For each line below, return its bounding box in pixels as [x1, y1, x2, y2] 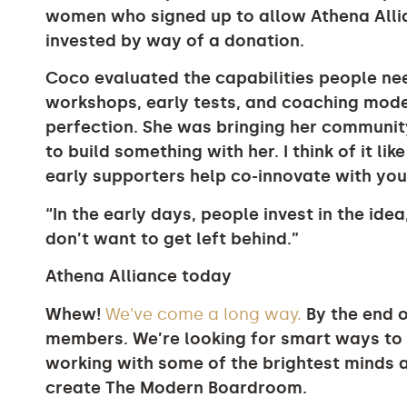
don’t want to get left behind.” [45, 228, 299, 249]
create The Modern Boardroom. [45, 377, 307, 398]
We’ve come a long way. [105, 303, 302, 324]
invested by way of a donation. [45, 30, 304, 51]
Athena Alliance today [45, 266, 232, 287]
